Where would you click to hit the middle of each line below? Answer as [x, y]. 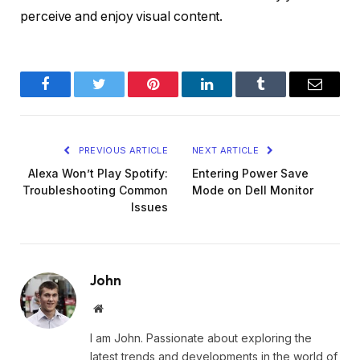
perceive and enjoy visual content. [122, 16]
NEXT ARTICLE [227, 150]
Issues [149, 207]
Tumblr [281, 96]
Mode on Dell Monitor [253, 190]
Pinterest [177, 96]
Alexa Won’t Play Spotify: [98, 173]
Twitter [119, 96]
